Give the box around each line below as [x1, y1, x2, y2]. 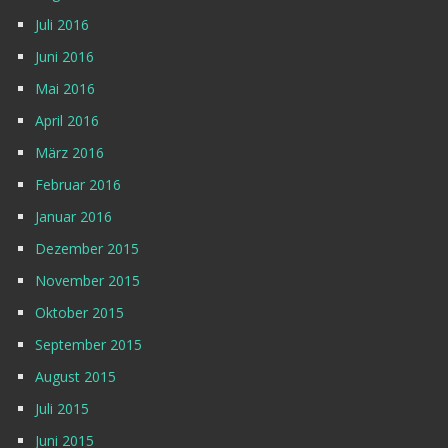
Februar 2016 [35, 175, 121, 195]
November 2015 [35, 271, 140, 291]
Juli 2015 [35, 399, 89, 419]
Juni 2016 [35, 47, 94, 67]
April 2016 [35, 111, 99, 131]
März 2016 [35, 143, 104, 163]
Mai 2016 [35, 79, 95, 99]
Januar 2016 [35, 207, 112, 227]
